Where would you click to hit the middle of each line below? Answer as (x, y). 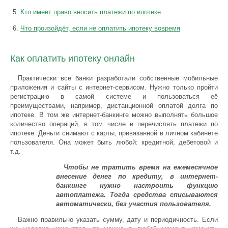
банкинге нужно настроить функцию (137, 186)
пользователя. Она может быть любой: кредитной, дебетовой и (114, 142)
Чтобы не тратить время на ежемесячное (141, 167)
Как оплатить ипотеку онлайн (73, 59)
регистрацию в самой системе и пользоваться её (114, 96)
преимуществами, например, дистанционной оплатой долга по (114, 106)
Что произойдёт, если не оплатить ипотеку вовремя (100, 28)
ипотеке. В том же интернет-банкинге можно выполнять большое (114, 115)
